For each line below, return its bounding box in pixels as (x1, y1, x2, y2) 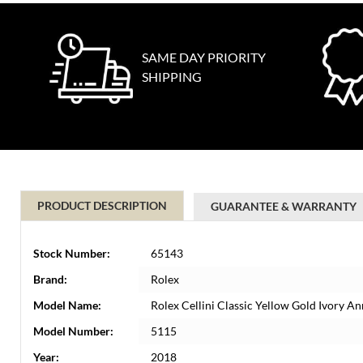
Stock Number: (33, 246, 110, 260)
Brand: (33, 272, 67, 286)
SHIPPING (142, 69, 202, 84)
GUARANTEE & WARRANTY (211, 199, 357, 213)
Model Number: (33, 324, 113, 338)
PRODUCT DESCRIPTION (37, 199, 167, 212)
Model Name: (33, 298, 101, 312)
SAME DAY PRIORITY (142, 49, 266, 65)
